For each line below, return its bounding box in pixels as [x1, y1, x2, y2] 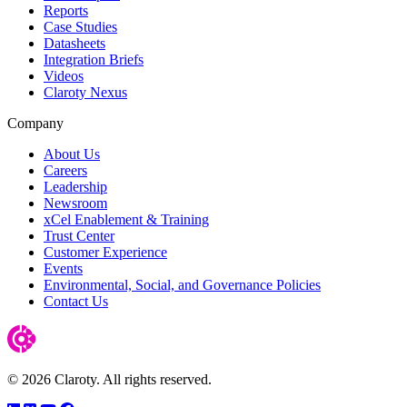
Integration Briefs [44, 51, 144, 67]
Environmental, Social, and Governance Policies [44, 276, 321, 293]
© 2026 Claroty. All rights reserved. [7, 371, 212, 387]
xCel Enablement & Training [44, 211, 209, 227]
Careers [44, 162, 87, 178]
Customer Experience [44, 243, 167, 260]
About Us [44, 145, 100, 162]
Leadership [44, 178, 107, 194]
